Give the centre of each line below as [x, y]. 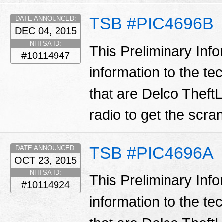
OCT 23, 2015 [46, 160]
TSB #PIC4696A [151, 152]
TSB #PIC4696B [151, 23]
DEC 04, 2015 [46, 30]
